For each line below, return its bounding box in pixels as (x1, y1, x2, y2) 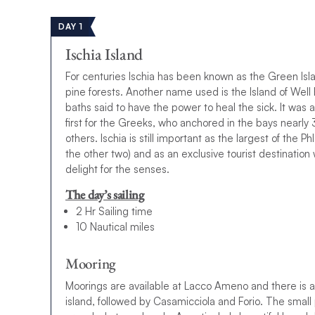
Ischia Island (65, 43, 143, 65)
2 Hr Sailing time (76, 205, 153, 219)
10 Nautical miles (76, 220, 155, 234)
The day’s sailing (65, 186, 144, 202)
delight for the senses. (65, 162, 169, 176)
